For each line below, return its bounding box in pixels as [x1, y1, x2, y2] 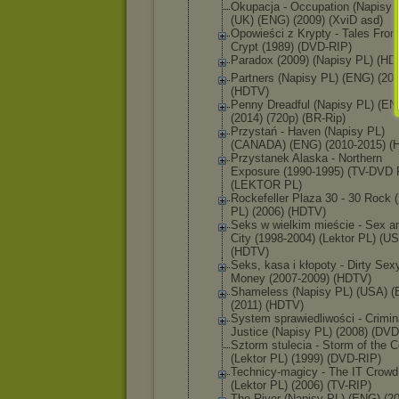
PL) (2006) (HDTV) [231, 205, 326, 218]
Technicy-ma [231, 365, 297, 379]
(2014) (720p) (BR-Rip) [231, 111, 346, 125]
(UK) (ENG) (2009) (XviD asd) [231, 13, 383, 27]
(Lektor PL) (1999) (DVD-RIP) [231, 352, 381, 365]
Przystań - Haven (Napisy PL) [231, 125, 385, 138]
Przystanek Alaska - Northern [231, 151, 382, 165]
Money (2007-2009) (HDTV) [231, 272, 371, 285]
